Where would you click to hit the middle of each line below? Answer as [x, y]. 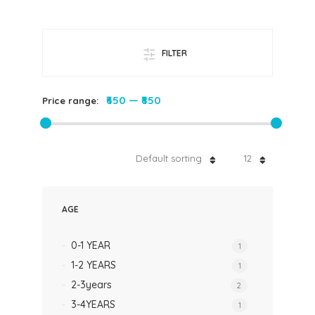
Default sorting [169, 158]
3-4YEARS [93, 304]
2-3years [91, 285]
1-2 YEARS [93, 265]
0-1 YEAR [90, 245]
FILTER [174, 53]
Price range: [72, 101]
